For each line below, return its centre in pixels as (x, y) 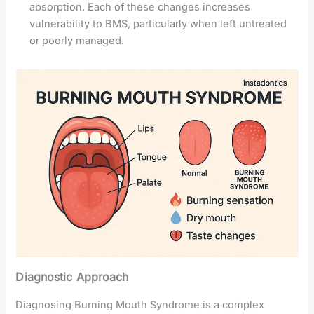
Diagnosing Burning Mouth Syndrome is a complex (140, 305)
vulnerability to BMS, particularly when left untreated (158, 23)
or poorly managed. (77, 40)
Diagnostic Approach (72, 277)
